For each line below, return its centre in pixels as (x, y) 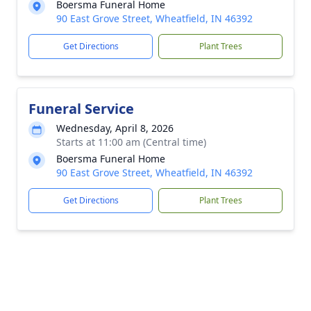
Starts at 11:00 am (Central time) (131, 142)
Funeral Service (81, 109)
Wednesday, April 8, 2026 (115, 128)
